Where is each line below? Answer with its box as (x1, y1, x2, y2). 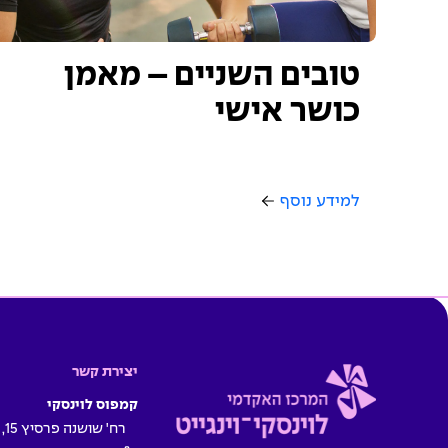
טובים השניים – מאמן (64, 61, 360, 91)
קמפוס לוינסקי (47, 397, 138, 412)
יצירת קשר (72, 364, 138, 379)
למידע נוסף (276, 193, 360, 209)
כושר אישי (215, 97, 360, 127)
